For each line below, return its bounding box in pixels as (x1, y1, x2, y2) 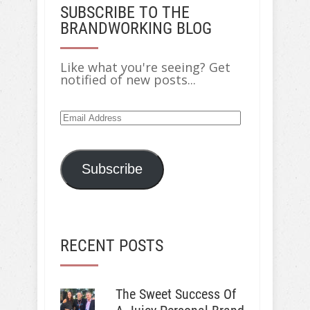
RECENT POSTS (60, 235, 163, 255)
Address (60, 120, 107, 136)
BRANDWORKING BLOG (60, 19, 212, 38)
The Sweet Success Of (115, 285, 236, 302)
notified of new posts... (60, 71, 196, 88)
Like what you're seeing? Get (60, 59, 230, 75)
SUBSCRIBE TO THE (60, 3, 190, 22)
